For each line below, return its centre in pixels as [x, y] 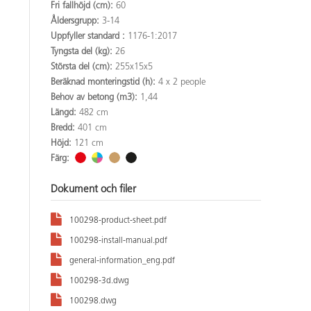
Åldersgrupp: [76, 21]
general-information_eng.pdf [122, 261]
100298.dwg [93, 301]
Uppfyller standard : [89, 36]
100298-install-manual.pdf [118, 241]
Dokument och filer [93, 190]
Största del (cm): [83, 67]
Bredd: [64, 128]
